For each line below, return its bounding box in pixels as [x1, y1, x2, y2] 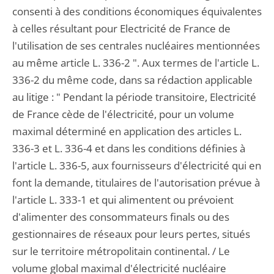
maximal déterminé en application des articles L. [12, 124, 242, 138]
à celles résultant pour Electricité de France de [12, 21, 231, 35]
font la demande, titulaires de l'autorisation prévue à [12, 176, 260, 190]
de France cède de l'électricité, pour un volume [12, 107, 234, 121]
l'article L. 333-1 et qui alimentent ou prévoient [12, 193, 234, 207]
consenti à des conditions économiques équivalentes [12, 4, 262, 18]
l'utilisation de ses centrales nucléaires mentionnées [12, 39, 260, 53]
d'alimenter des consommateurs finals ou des [12, 210, 229, 224]
